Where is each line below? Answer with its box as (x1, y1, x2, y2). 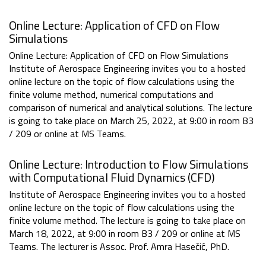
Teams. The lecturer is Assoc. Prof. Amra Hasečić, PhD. (9, 239, 229, 254)
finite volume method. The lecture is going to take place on (9, 213, 246, 228)
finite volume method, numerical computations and (9, 87, 213, 102)
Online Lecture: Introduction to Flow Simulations (9, 155, 248, 174)
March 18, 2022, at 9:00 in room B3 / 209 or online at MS (9, 226, 240, 241)
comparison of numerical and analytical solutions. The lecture (9, 100, 252, 115)
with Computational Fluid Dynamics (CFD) (9, 168, 215, 187)
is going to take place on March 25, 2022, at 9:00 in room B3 (9, 113, 254, 128)
